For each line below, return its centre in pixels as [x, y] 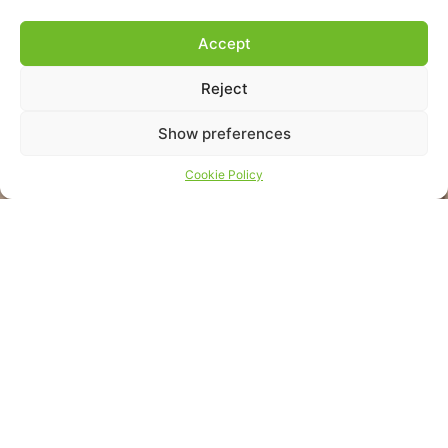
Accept [224, 43]
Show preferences [224, 133]
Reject [224, 88]
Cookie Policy [224, 174]
